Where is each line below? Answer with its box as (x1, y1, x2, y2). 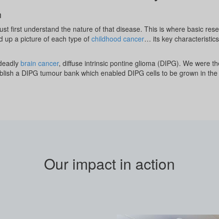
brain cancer (21, 58, 59, 68)
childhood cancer (91, 34, 144, 44)
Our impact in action (44, 153, 175, 174)
